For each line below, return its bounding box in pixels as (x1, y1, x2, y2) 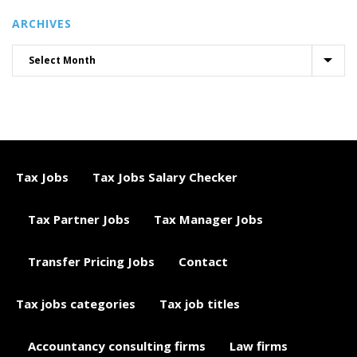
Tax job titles (159, 296, 240, 312)
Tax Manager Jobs (154, 211, 263, 227)
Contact (178, 253, 228, 269)
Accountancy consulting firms (28, 338, 206, 354)
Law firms (229, 338, 288, 354)
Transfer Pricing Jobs (28, 253, 155, 269)
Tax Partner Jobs (28, 211, 130, 227)
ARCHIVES (12, 16, 72, 31)
